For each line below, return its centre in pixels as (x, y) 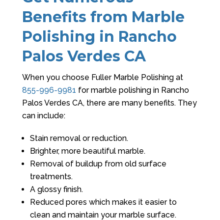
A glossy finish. (56, 189)
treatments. (51, 177)
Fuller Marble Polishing (132, 77)
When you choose (56, 77)
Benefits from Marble (103, 17)
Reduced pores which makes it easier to (103, 202)
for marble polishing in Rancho (132, 90)
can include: (43, 116)
